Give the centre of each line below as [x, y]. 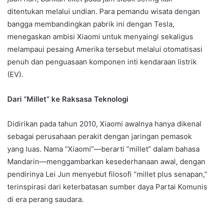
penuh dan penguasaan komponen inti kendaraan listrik [102, 62]
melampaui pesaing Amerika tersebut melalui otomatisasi [105, 49]
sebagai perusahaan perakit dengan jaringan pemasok [100, 136]
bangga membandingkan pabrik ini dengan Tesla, [91, 24]
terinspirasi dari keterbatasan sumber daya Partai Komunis [107, 186]
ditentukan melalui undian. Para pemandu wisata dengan [104, 11]
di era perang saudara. [46, 199]
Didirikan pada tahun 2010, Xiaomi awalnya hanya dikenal [104, 124]
